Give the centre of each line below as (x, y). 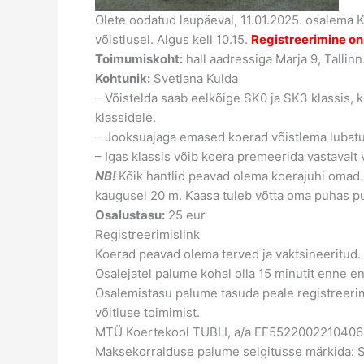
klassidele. (126, 117)
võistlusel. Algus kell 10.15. (173, 39)
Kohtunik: (123, 78)
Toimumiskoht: (139, 58)
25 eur (185, 214)
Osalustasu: (130, 214)
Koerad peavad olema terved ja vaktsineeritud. (228, 253)
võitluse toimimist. (147, 312)
